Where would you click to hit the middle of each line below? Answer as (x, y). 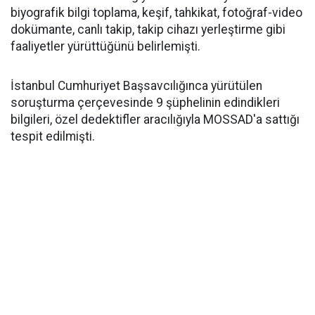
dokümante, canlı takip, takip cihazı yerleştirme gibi (148, 30)
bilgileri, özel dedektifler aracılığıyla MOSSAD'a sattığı (155, 120)
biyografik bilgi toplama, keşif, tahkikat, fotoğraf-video (156, 13)
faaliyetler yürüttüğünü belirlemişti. (105, 46)
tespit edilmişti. (53, 136)
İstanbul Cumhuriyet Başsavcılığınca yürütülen (136, 86)
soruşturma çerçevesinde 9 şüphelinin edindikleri (145, 103)
